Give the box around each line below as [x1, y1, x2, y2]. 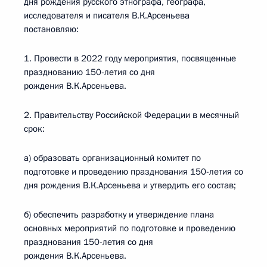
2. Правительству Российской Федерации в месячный [24, 109, 239, 121]
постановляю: [24, 23, 79, 35]
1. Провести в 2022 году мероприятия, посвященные [24, 52, 236, 64]
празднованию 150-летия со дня [24, 66, 155, 78]
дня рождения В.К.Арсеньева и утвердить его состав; [24, 179, 236, 191]
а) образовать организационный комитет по [24, 152, 201, 164]
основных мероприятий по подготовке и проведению [24, 222, 235, 234]
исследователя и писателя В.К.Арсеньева [24, 10, 190, 21]
